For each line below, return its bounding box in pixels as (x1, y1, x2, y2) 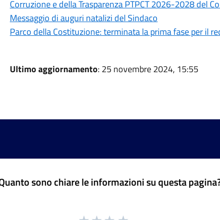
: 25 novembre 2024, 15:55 (97, 62, 198, 76)
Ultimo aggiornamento (9, 62, 98, 76)
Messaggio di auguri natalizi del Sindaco (9, 11, 158, 25)
